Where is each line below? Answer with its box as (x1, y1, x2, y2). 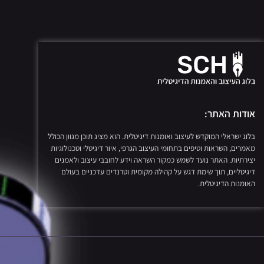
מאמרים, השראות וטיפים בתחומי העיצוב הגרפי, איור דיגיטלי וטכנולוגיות (50, 142, 255, 153)
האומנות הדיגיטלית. (197, 177, 255, 189)
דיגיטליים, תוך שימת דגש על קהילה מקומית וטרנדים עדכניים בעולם (61, 166, 255, 177)
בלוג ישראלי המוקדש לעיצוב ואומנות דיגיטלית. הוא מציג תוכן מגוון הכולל (47, 130, 255, 141)
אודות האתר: (204, 106, 255, 120)
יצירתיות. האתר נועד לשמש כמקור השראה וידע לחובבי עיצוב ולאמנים (54, 154, 255, 165)
